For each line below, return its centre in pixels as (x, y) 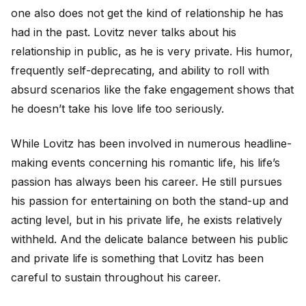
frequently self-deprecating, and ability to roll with (140, 71)
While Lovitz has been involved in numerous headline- (151, 143)
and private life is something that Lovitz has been (137, 258)
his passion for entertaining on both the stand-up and (150, 200)
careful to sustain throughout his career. (116, 277)
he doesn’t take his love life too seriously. (117, 109)
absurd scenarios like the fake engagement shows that (152, 90)
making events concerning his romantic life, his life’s (145, 162)
